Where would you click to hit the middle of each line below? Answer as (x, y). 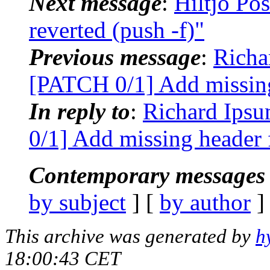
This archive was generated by (130, 236)
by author (205, 202)
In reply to (80, 111)
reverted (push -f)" (117, 30)
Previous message (115, 57)
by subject (77, 202)
